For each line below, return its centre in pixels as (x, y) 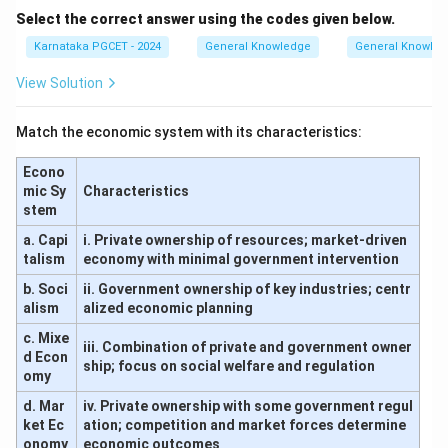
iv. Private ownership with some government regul (247, 406)
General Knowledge (258, 47)
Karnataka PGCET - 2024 (97, 47)
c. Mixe (45, 338)
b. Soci (45, 289)
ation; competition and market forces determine (244, 425)
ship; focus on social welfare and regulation (228, 366)
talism (43, 259)
